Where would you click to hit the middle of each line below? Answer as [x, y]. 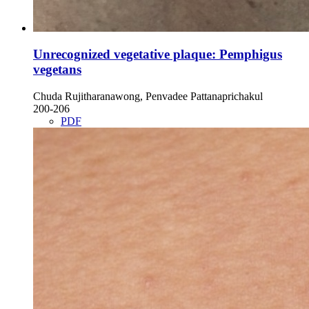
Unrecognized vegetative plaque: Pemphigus [158, 54]
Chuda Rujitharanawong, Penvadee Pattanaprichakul [148, 97]
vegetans [57, 70]
